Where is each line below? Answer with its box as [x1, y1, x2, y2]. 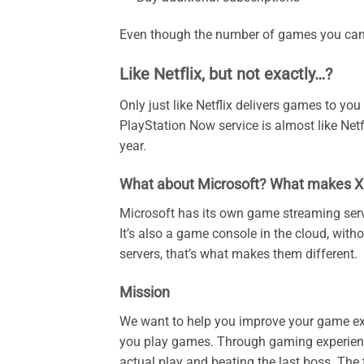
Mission [119, 283, 170, 301]
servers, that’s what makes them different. [119, 246, 361, 262]
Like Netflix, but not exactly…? [119, 64, 332, 84]
